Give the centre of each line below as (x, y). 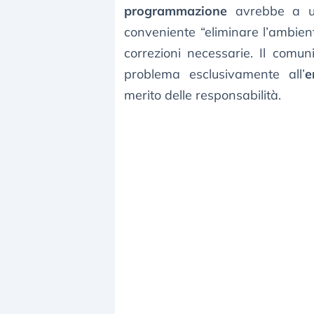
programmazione (176, 11)
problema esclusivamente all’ (215, 74)
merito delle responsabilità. (203, 95)
